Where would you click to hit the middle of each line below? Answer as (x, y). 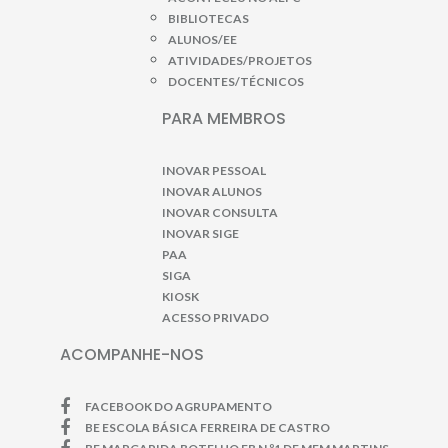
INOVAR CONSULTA (220, 212)
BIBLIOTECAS (208, 18)
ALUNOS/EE (202, 39)
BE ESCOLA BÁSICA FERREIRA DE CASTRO (207, 427)
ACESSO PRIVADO (215, 317)
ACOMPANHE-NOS (131, 354)
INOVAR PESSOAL (214, 170)
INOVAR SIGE (200, 233)
